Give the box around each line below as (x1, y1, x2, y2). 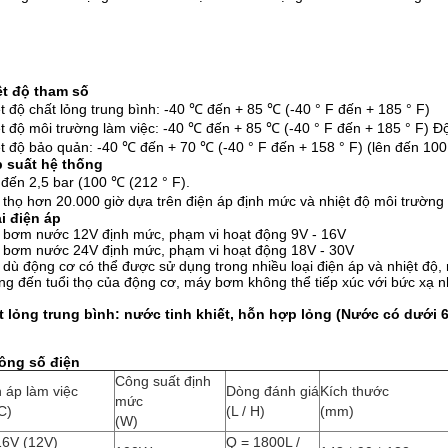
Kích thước (320, 383, 389, 399)
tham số (34, 83, 89, 99)
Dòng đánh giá (226, 383, 319, 399)
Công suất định (115, 373, 211, 389)
